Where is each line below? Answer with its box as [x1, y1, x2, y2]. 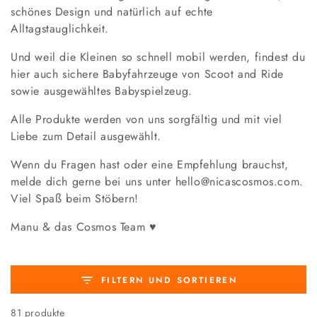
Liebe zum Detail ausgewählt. [11, 128, 161, 144]
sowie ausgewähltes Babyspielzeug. [11, 83, 192, 99]
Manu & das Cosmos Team [11, 219, 149, 235]
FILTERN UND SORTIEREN [100, 274, 238, 287]
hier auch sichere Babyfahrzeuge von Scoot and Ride [11, 66, 284, 82]
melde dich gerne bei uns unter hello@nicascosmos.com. [11, 173, 304, 190]
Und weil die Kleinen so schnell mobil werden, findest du [11, 49, 306, 65]
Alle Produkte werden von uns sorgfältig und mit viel [11, 111, 282, 127]
